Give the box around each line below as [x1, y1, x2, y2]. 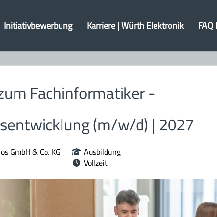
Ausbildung [83, 146, 121, 157]
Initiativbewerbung [3, 18, 72, 32]
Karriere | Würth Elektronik [86, 18, 184, 32]
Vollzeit [83, 157, 108, 169]
